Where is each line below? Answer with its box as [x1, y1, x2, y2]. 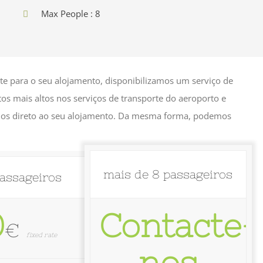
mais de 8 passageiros [103, 167, 233, 181]
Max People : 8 [41, 8, 100, 19]
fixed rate [26, 231, 58, 238]
